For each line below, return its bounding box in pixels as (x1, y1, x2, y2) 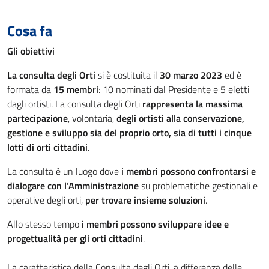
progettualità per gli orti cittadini (7, 231, 143, 246)
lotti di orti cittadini (7, 139, 88, 154)
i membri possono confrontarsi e (121, 163, 256, 178)
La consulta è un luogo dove (7, 163, 121, 178)
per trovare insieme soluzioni (85, 192, 205, 207)
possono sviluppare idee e (121, 216, 229, 231)
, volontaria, (68, 110, 116, 125)
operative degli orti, (7, 192, 85, 207)
